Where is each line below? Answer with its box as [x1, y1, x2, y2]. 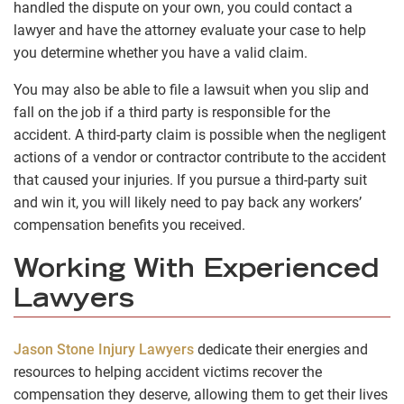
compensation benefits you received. [14, 216, 245, 234]
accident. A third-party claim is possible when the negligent [14, 125, 386, 143]
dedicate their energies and [194, 341, 368, 359]
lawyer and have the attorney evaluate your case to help [14, 21, 366, 39]
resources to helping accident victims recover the [14, 363, 322, 381]
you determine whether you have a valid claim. [14, 43, 308, 61]
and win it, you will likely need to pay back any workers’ [14, 193, 362, 211]
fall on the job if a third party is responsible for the [14, 103, 330, 121]
